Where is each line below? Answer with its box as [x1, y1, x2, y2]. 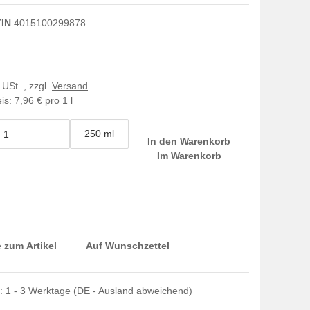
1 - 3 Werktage [6, 285, 73, 296]
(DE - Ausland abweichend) [73, 285, 192, 296]
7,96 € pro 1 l [15, 95, 73, 106]
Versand [52, 80, 88, 91]
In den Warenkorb [147, 136, 234, 147]
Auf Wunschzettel [86, 240, 170, 251]
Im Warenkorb [156, 150, 221, 161]
